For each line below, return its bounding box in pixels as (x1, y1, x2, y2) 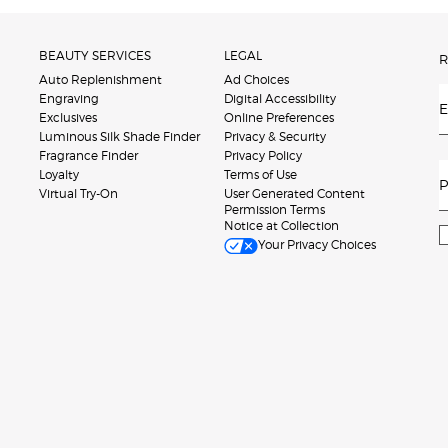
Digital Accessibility (224, 90, 336, 106)
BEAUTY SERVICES (39, 47, 151, 63)
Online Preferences (224, 109, 334, 125)
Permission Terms (224, 201, 325, 217)
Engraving (39, 90, 99, 106)
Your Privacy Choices (258, 236, 376, 252)
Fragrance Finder (39, 147, 138, 163)
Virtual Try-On (39, 185, 118, 201)
